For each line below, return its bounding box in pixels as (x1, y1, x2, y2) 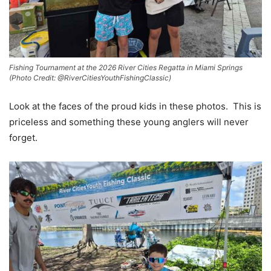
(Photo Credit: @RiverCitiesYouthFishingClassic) (9, 73, 171, 82)
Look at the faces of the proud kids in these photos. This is (9, 100, 261, 112)
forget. (9, 131, 38, 143)
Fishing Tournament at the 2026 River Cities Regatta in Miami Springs (9, 62, 243, 72)
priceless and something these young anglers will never (9, 116, 249, 128)
